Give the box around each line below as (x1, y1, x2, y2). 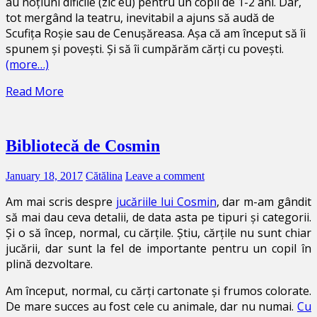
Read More (6, 83, 64, 99)
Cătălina (86, 170, 122, 183)
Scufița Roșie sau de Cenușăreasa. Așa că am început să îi (6, 25, 306, 41)
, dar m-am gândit (216, 194, 312, 210)
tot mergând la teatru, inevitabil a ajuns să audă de (6, 9, 275, 25)
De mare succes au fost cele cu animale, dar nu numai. (6, 299, 297, 315)
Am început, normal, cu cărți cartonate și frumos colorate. (6, 283, 311, 299)
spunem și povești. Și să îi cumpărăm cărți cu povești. (6, 40, 284, 57)
